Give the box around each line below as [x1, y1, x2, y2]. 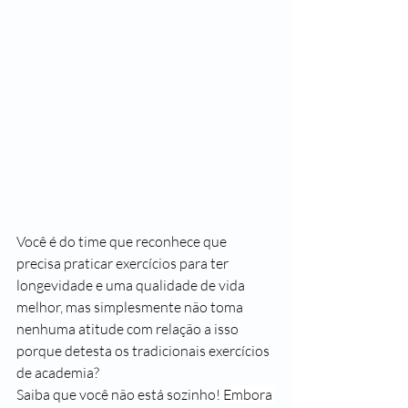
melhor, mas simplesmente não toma [16, 298, 246, 316]
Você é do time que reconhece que [16, 232, 229, 250]
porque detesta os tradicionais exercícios [16, 342, 272, 360]
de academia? [16, 363, 102, 382]
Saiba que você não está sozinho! [16, 385, 223, 403]
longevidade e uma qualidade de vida [16, 276, 248, 294]
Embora [223, 385, 275, 403]
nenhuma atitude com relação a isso [16, 320, 241, 338]
